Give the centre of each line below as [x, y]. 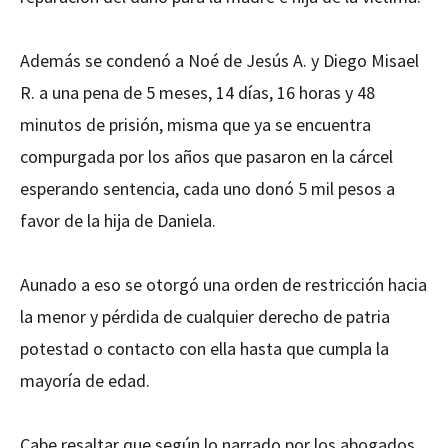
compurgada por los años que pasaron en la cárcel [206, 157]
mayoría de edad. [85, 381]
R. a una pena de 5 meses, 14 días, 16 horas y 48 [197, 93]
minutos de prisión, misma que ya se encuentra [195, 125]
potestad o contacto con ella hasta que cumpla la [204, 349]
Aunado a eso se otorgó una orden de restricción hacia [223, 285]
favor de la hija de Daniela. [118, 221]
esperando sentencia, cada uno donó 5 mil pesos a [207, 189]
